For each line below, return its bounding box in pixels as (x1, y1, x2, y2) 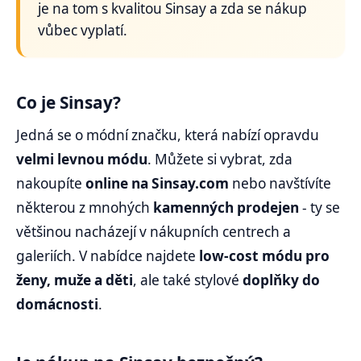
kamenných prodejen (153, 198, 302, 218)
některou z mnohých (16, 198, 153, 218)
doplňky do (243, 271, 320, 290)
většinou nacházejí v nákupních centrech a (16, 222, 291, 242)
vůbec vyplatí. (38, 21, 128, 40)
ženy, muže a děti (16, 271, 133, 290)
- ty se (302, 198, 340, 218)
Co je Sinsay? (16, 91, 125, 114)
